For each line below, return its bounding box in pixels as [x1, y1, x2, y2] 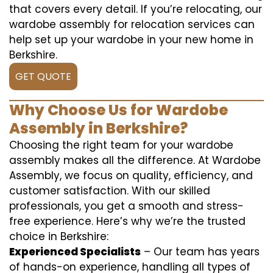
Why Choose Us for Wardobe [9, 100, 228, 120]
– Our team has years [141, 244, 260, 259]
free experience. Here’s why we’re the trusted [9, 214, 246, 229]
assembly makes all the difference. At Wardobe [9, 153, 261, 168]
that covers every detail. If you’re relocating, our [9, 2, 262, 16]
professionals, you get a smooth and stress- [9, 199, 244, 213]
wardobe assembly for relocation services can [9, 17, 255, 32]
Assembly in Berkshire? [9, 118, 188, 138]
